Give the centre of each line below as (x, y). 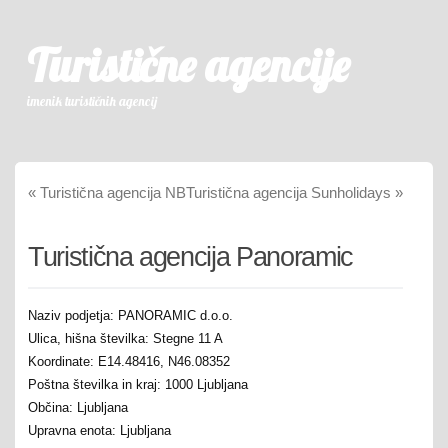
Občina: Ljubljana (78, 407)
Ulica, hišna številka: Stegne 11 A (125, 338)
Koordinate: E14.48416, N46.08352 (129, 361)
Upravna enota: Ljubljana (99, 430)
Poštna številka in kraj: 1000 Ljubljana (138, 384)
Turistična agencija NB (111, 192)
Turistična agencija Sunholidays (290, 192)
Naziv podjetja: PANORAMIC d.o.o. (130, 315)
